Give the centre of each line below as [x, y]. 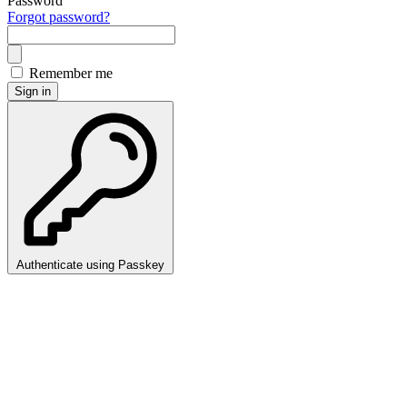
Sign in [33, 91]
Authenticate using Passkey [90, 264]
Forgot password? [59, 16]
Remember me [71, 73]
